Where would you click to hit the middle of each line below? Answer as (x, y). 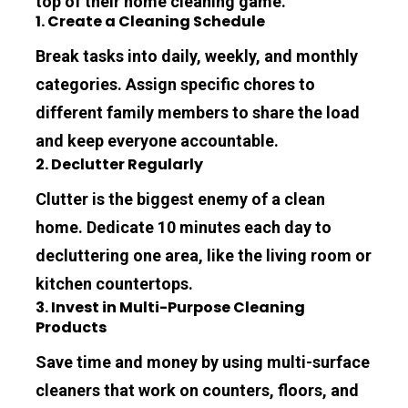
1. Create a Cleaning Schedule (151, 21)
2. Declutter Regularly (120, 164)
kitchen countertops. (115, 283)
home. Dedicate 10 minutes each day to (184, 227)
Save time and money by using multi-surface (203, 362)
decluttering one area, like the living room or (204, 255)
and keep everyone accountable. (158, 140)
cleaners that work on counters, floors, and (198, 390)
